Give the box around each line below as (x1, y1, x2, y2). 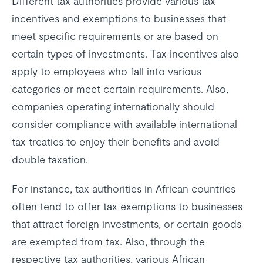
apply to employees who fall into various (12, 65, 201, 77)
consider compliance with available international (12, 117, 237, 130)
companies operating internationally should (12, 100, 214, 113)
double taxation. (12, 153, 88, 166)
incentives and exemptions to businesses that (12, 12, 226, 25)
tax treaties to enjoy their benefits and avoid (12, 135, 220, 148)
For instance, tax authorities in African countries (12, 182, 235, 195)
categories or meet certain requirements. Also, (12, 82, 228, 95)
